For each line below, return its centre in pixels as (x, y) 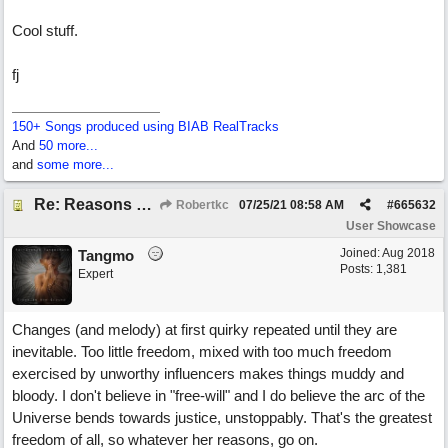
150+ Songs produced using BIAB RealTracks (145, 126)
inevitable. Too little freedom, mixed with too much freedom (202, 351)
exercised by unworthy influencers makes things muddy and (208, 373)
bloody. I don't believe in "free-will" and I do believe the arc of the (218, 395)
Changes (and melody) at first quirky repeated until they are (204, 329)
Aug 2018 (408, 253)
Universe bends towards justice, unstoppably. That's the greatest (222, 417)
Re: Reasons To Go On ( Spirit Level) (144, 204)
